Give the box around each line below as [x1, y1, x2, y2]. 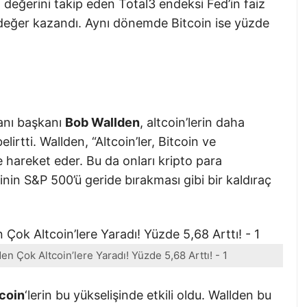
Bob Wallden [65, 114, 140, 130]
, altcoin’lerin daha [140, 114, 245, 130]
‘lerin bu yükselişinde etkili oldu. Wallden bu [25, 288, 271, 303]
